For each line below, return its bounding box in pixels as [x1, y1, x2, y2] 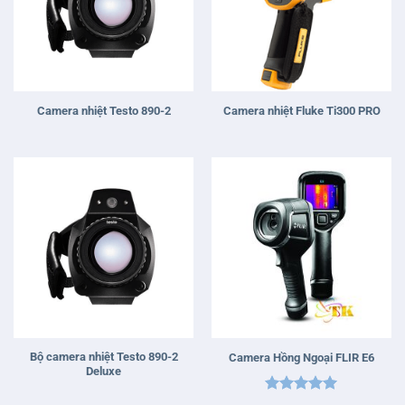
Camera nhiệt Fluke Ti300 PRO [222, 103, 381, 118]
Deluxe [86, 363, 121, 378]
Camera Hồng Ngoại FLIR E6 [229, 350, 374, 364]
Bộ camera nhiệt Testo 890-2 [29, 349, 178, 363]
